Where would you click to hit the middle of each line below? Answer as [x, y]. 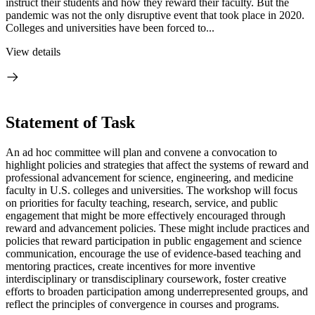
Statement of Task [70, 122]
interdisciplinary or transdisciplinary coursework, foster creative [146, 278]
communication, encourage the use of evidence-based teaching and [153, 253]
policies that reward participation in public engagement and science [154, 240]
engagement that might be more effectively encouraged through [146, 215]
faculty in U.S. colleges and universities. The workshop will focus [152, 190]
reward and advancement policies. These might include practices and [157, 228]
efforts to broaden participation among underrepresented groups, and [157, 291]
